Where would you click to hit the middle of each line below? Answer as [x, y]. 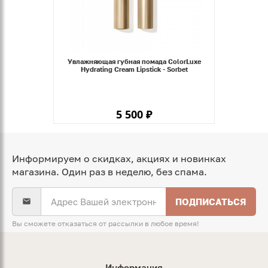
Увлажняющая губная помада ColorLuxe [134, 62]
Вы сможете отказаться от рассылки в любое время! [106, 224]
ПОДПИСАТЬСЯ [211, 201]
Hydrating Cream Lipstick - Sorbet [134, 69]
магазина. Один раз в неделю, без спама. [109, 172]
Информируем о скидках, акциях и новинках [119, 159]
